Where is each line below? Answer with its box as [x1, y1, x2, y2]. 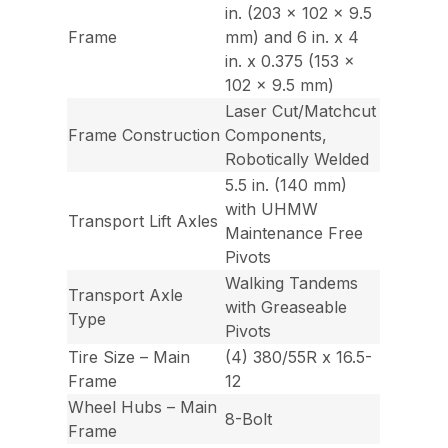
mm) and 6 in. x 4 [225, 27, 360, 48]
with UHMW [225, 199, 319, 220]
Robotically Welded [225, 149, 370, 170]
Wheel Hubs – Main [68, 397, 218, 418]
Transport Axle [68, 285, 184, 306]
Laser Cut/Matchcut [225, 101, 377, 122]
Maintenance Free [225, 223, 364, 244]
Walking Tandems [225, 273, 359, 294]
